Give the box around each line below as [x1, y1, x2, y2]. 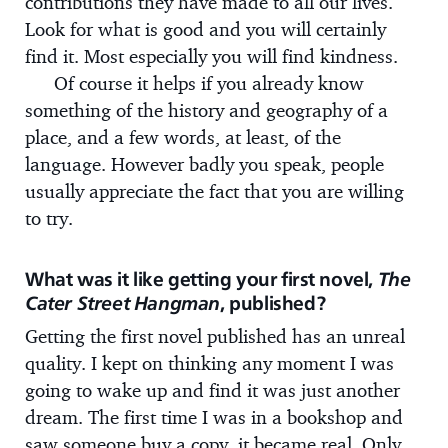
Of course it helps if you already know [53, 70, 364, 95]
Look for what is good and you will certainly [25, 16, 386, 41]
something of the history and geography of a [25, 97, 388, 122]
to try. [25, 205, 73, 230]
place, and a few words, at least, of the [25, 124, 341, 149]
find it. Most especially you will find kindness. [25, 43, 398, 68]
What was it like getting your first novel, [25, 267, 378, 290]
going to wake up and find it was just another [25, 377, 400, 402]
